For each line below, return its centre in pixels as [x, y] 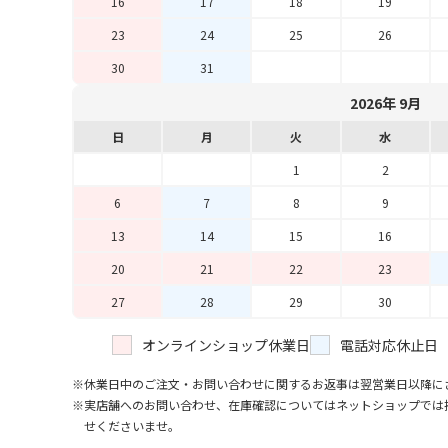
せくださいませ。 [132, 425]
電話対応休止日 [389, 345]
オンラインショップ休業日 [226, 345]
